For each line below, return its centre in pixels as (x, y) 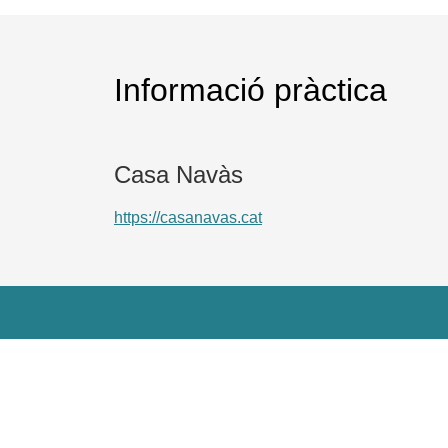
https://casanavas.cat (188, 217)
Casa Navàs (178, 174)
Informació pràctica (250, 89)
